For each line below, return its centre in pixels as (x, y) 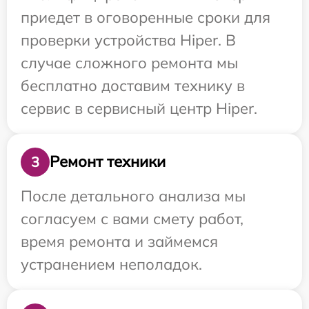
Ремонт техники (108, 162)
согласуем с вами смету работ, (132, 218)
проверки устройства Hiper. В (128, 40)
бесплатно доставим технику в (133, 85)
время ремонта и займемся (119, 241)
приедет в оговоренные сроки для (146, 17)
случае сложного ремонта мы (129, 62)
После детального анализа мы (133, 196)
